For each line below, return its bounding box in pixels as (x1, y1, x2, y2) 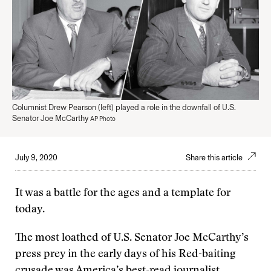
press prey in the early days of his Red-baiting (15, 249, 236, 260)
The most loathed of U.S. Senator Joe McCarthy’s (15, 233, 249, 244)
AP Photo (90, 115, 116, 123)
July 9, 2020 (15, 153, 57, 162)
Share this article (186, 153, 244, 162)
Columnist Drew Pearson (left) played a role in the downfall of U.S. (12, 103, 236, 112)
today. (15, 204, 45, 215)
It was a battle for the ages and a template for (15, 188, 230, 199)
